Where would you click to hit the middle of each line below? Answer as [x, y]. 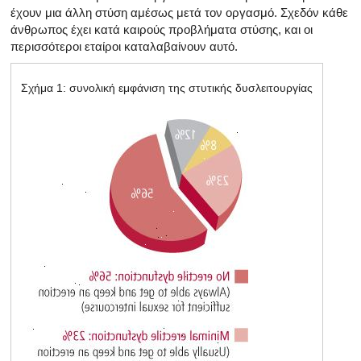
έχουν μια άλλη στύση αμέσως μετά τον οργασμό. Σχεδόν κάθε [179, 12]
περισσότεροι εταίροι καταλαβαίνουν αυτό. [124, 46]
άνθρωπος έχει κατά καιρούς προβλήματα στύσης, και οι [162, 29]
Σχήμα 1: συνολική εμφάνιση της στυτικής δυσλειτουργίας [167, 87]
